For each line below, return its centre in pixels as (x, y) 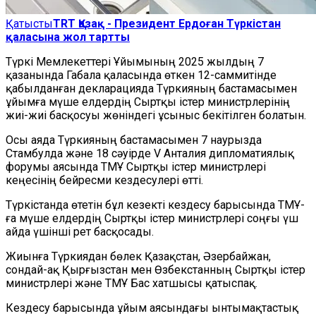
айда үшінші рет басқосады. (80, 232)
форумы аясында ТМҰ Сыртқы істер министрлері (136, 167)
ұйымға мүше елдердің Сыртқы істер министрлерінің (148, 102)
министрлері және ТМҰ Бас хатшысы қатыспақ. (132, 283)
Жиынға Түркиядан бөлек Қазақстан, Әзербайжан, (138, 256)
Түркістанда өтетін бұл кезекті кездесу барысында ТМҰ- (155, 205)
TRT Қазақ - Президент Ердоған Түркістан (167, 24)
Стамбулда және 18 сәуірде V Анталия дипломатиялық (150, 153)
